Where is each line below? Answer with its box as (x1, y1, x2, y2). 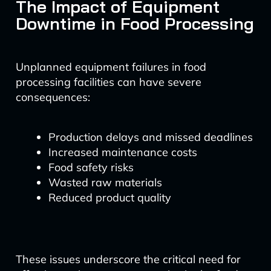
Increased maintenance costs (48, 145, 197, 159)
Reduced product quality (48, 191, 171, 204)
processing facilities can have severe (15, 75, 201, 89)
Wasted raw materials (48, 175, 162, 189)
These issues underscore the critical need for (15, 252, 241, 266)
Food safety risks (48, 160, 134, 174)
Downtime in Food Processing (15, 13, 254, 34)
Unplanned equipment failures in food (15, 60, 206, 74)
